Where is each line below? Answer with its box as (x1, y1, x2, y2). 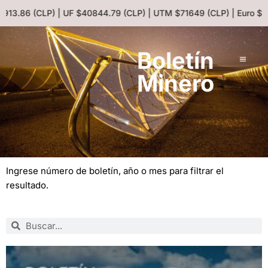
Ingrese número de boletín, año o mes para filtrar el (6, 165, 224, 176)
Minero (137, 69, 215, 97)
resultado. (6, 179, 48, 191)
